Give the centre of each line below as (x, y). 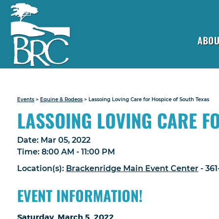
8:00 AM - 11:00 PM (78, 152)
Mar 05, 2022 (66, 140)
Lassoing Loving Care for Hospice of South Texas (149, 99)
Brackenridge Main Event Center (132, 168)
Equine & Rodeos (61, 99)
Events (26, 99)
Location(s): (42, 168)
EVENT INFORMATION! (80, 195)
